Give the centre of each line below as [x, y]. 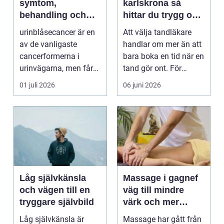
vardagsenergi [154, 214]
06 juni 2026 [142, 85]
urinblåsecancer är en [57, 32]
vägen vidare [47, 27]
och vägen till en [55, 190]
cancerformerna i [49, 56]
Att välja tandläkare [157, 32]
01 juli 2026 [37, 85]
